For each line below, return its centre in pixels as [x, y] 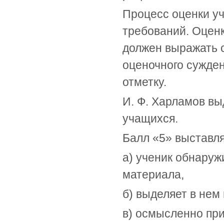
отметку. [144, 82]
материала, [153, 174]
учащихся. [150, 118]
